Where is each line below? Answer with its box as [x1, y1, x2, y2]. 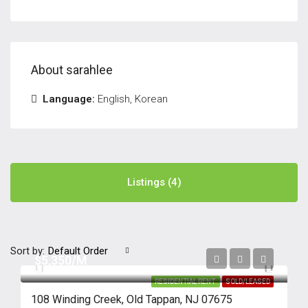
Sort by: [10, 244, 45, 257]
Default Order [48, 245, 108, 257]
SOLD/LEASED [225, 278, 270, 285]
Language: [43, 93, 95, 105]
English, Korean [95, 93, 168, 105]
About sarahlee [31, 63, 113, 77]
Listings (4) [126, 176, 181, 188]
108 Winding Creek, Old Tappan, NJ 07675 [31, 293, 232, 306]
